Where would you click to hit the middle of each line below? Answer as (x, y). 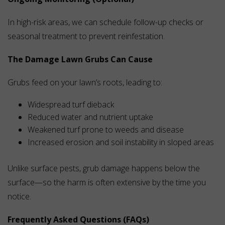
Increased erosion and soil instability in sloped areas (121, 142)
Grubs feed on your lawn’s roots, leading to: (85, 83)
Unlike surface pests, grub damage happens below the (104, 168)
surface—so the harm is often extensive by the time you (107, 183)
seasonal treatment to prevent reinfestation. (86, 36)
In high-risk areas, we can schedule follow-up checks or (105, 22)
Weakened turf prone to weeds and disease (106, 130)
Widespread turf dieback (71, 105)
